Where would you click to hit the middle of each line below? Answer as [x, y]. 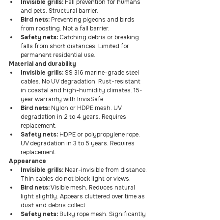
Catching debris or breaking [99, 37]
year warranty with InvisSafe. [63, 99]
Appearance [27, 161]
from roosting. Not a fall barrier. [65, 28]
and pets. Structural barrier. [59, 11]
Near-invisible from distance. [106, 170]
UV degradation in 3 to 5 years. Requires [78, 143]
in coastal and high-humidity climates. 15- [82, 90]
